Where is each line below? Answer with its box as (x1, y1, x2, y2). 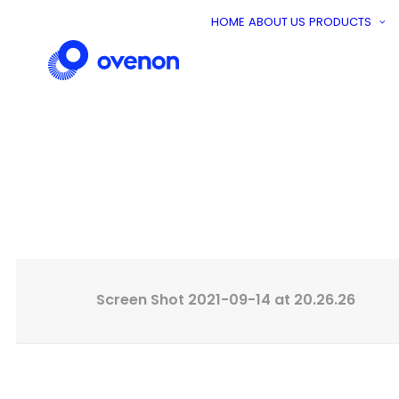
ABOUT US (248, 13, 305, 30)
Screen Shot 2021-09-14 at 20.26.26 (96, 289, 355, 310)
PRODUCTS (309, 13, 371, 30)
